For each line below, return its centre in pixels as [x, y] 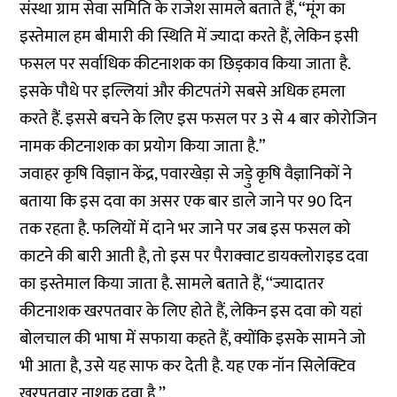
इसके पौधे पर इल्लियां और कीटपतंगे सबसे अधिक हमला [183, 92]
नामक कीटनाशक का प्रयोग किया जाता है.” [143, 147]
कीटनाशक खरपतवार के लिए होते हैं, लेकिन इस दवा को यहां [191, 311]
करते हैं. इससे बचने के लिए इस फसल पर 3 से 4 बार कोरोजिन [198, 119]
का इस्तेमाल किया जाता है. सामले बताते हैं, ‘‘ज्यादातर [172, 284]
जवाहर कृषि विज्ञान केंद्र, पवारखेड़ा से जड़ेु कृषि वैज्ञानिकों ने [186, 174]
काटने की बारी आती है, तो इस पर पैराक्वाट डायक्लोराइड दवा [195, 257]
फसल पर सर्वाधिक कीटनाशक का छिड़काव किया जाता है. [185, 64]
